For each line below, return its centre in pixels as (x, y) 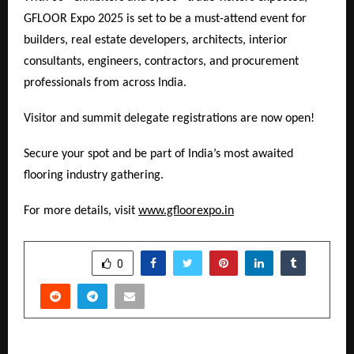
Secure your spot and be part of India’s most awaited (158, 154)
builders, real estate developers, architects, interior (156, 41)
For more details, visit (81, 211)
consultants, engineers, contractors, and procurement (161, 62)
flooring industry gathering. (94, 176)
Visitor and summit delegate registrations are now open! (169, 119)
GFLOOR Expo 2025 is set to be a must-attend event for (165, 19)
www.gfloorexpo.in (186, 211)
